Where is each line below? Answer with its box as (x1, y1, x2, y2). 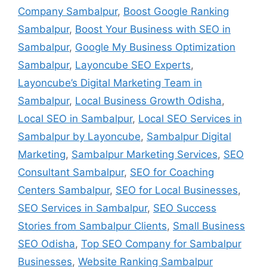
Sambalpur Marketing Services (72, 148, 218, 161)
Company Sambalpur (18, 5, 117, 18)
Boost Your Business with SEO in (75, 23, 231, 36)
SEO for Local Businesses (116, 184, 238, 197)
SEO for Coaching (130, 166, 214, 179)
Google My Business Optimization (75, 41, 235, 54)
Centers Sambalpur (18, 184, 110, 197)
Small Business (173, 220, 245, 232)
